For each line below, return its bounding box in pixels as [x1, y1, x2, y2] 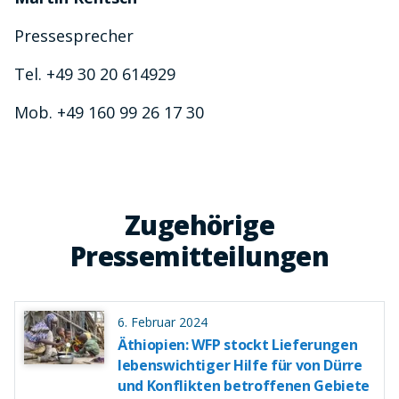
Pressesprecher [14, 25, 134, 47]
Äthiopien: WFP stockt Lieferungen [118, 335, 358, 355]
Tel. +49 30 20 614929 [14, 63, 175, 85]
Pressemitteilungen [69, 239, 330, 275]
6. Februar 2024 [118, 313, 208, 331]
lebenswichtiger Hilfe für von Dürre [118, 355, 362, 376]
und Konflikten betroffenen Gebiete [118, 376, 370, 396]
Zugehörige [124, 208, 275, 244]
